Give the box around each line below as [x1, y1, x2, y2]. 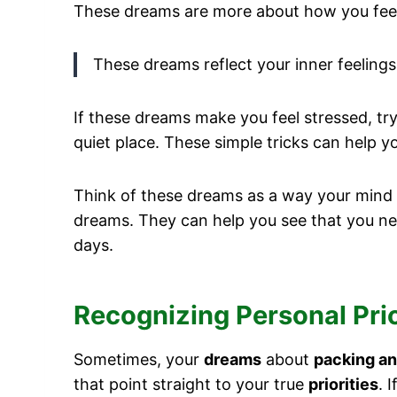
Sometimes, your [74, 349, 204, 369]
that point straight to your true [74, 374, 308, 393]
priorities [308, 374, 378, 393]
